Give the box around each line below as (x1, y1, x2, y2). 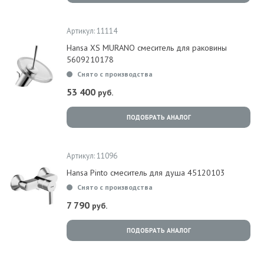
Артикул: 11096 (67, 151, 117, 161)
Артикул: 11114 (67, 26, 117, 36)
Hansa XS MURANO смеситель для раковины (67, 42, 227, 53)
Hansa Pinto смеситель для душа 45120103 (67, 167, 225, 178)
